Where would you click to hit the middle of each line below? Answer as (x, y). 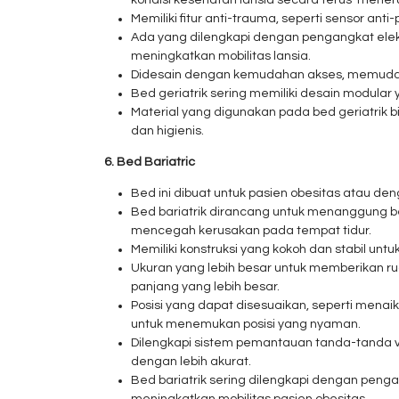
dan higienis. (167, 131)
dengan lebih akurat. (191, 362)
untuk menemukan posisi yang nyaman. (246, 324)
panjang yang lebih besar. (205, 287)
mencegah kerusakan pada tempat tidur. (251, 231)
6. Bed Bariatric (150, 162)
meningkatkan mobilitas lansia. (221, 56)
